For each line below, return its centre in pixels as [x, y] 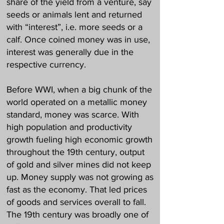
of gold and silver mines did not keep [79, 164]
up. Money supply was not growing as [80, 177]
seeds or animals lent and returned [74, 14]
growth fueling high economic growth [79, 139]
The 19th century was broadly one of [77, 214]
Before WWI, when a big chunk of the [79, 89]
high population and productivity [69, 127]
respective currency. [46, 64]
